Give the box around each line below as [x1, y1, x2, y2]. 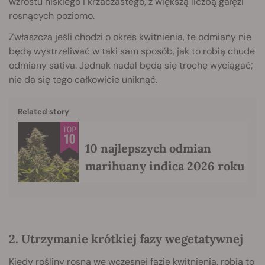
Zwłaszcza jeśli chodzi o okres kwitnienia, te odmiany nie [9, 30, 251, 43]
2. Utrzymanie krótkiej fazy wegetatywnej [9, 231, 243, 247]
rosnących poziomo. [9, 9, 95, 22]
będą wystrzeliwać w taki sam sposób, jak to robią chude [9, 44, 255, 57]
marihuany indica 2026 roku [85, 158, 244, 173]
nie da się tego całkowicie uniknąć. [9, 73, 157, 86]
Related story [18, 106, 69, 117]
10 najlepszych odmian [85, 140, 211, 156]
